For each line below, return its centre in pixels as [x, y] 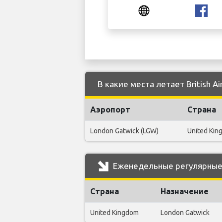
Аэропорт [110, 110]
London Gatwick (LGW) [124, 131]
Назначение [185, 191]
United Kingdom [114, 213]
